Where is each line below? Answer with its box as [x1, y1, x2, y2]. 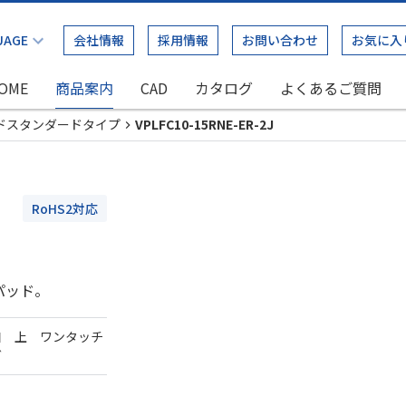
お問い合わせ [242, 31, 318, 49]
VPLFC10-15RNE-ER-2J [135, 115, 274, 133]
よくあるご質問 [280, 77, 382, 99]
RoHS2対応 [32, 199, 98, 217]
